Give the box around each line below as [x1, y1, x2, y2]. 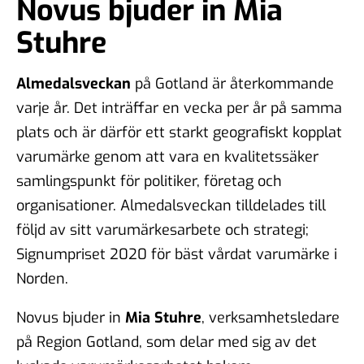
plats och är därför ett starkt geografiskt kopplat [16, 122, 342, 142]
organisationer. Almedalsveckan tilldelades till [16, 195, 326, 215]
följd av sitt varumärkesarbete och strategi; [16, 219, 309, 240]
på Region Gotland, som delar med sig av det [16, 331, 317, 352]
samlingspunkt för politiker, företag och [16, 171, 282, 191]
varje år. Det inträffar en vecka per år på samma [16, 97, 342, 118]
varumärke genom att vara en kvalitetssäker [16, 146, 318, 167]
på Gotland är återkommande [131, 73, 334, 93]
